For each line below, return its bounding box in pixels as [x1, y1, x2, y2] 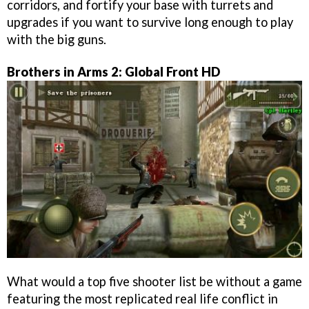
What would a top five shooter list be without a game [7, 273, 302, 289]
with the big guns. [7, 31, 106, 47]
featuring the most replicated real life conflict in [7, 290, 278, 306]
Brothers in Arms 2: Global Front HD [7, 63, 220, 79]
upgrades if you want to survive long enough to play [7, 14, 293, 30]
